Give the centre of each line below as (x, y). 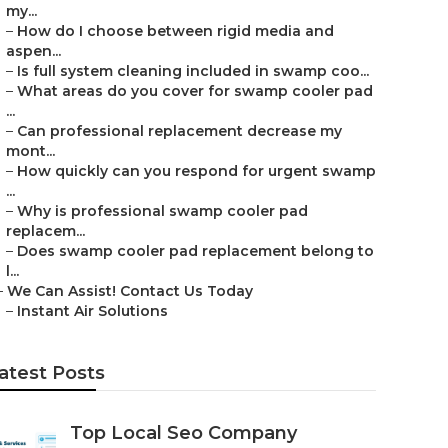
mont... (30, 151)
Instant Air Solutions (92, 311)
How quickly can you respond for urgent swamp (196, 171)
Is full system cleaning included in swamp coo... (193, 71)
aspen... (33, 51)
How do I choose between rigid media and (175, 31)
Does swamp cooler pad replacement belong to (195, 251)
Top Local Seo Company (183, 433)
